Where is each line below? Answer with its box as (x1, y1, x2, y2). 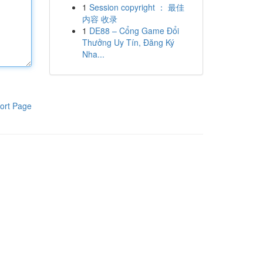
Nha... (82, 48, 104, 60)
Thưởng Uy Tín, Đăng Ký (82, 36, 174, 48)
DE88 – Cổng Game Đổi (89, 25, 179, 36)
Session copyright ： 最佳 (89, 1, 184, 13)
